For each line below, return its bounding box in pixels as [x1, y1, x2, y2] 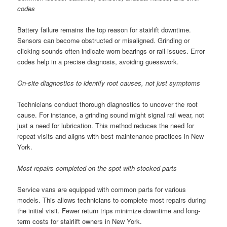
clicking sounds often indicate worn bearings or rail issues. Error [17, 46, 205, 56]
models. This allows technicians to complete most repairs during [17, 195, 206, 205]
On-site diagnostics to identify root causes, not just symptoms [17, 78, 201, 88]
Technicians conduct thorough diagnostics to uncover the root [17, 99, 198, 109]
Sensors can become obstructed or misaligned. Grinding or [17, 35, 190, 45]
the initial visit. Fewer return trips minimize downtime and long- [17, 206, 201, 216]
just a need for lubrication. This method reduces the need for [17, 121, 195, 131]
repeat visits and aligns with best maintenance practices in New [17, 131, 204, 141]
